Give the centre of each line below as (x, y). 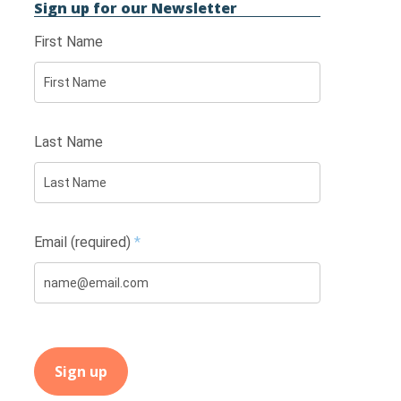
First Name (68, 42)
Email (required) (84, 243)
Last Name (68, 142)
